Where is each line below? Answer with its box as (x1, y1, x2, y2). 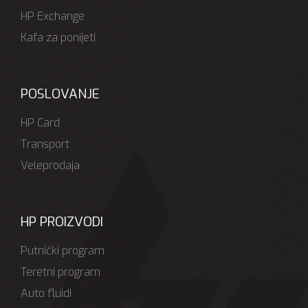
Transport (21, 136, 69, 151)
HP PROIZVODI (21, 212, 103, 230)
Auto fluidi (21, 285, 71, 300)
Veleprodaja (21, 157, 80, 173)
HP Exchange (21, 8, 85, 23)
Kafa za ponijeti (21, 30, 96, 45)
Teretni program (21, 264, 100, 279)
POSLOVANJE (21, 85, 100, 102)
